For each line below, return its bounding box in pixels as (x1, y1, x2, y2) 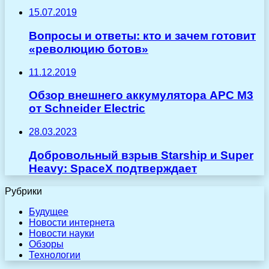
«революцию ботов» (29, 42, 148, 55)
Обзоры (29, 239, 64, 250)
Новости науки (29, 228, 94, 239)
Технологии (29, 250, 80, 261)
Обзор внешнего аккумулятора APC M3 (29, 89, 253, 102)
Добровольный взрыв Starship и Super (29, 148, 253, 162)
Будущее (29, 207, 68, 217)
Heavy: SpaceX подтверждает (29, 162, 197, 175)
